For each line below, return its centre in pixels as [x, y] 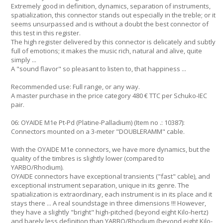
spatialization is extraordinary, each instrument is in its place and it [111, 194]
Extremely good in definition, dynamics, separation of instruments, [111, 6]
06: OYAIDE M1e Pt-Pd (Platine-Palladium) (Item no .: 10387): [98, 122]
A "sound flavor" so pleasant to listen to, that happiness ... [99, 69]
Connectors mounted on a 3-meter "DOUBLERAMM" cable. [98, 131]
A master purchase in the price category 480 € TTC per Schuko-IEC [109, 96]
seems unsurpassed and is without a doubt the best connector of [110, 24]
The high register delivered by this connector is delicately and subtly [113, 42]
